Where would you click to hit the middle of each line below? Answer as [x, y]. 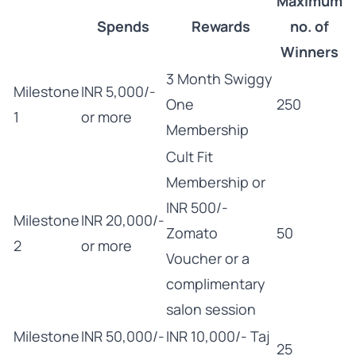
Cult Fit [190, 157]
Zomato [192, 233]
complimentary [216, 284]
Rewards [221, 26]
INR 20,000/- [123, 220]
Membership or [216, 182]
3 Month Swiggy [219, 79]
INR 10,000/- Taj [218, 336]
